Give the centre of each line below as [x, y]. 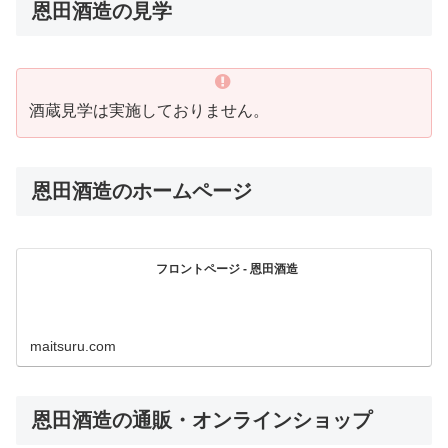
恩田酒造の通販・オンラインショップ [202, 420]
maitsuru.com [73, 346]
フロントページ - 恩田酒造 [227, 268]
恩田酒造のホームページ [142, 190]
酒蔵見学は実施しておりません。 [149, 111]
